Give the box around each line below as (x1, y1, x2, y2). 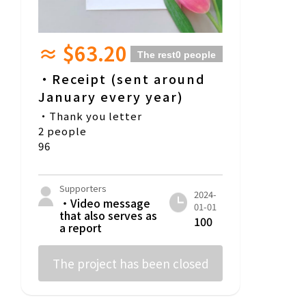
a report (59, 219, 102, 236)
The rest (137, 49, 176, 61)
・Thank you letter (38, 109, 142, 124)
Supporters (59, 182, 107, 195)
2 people (38, 124, 87, 139)
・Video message (59, 195, 150, 212)
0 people (176, 49, 216, 61)
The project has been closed (52, 255, 209, 273)
